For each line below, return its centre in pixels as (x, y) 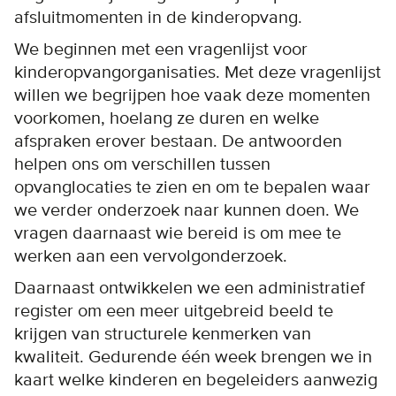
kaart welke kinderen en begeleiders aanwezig (196, 380)
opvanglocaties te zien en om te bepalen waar (192, 187)
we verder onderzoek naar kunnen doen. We (187, 210)
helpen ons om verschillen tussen (142, 164)
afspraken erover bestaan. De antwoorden (178, 141)
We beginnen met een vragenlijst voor (161, 49)
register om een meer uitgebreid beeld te (174, 311)
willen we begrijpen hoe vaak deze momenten (192, 95)
